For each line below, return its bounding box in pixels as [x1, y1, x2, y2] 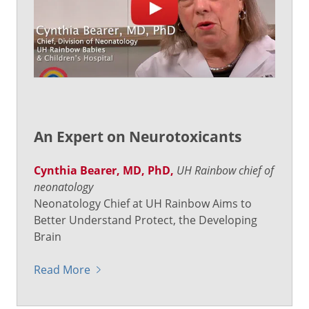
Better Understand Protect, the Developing [34, 212, 257, 228]
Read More [34, 261, 90, 277]
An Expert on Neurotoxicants [34, 126, 241, 146]
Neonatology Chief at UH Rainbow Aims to [34, 195, 252, 211]
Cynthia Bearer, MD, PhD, [34, 162, 174, 178]
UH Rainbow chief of [177, 162, 274, 177]
